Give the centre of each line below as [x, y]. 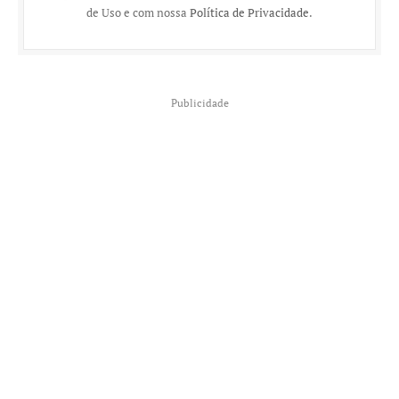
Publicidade [199, 102]
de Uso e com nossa [138, 12]
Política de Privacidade [249, 12]
